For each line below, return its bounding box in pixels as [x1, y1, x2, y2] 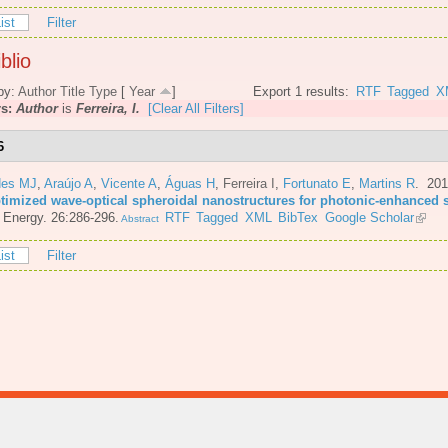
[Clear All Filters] [148, 101, 244, 117]
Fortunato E [283, 175, 351, 191]
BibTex [278, 209, 319, 225]
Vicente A [101, 175, 157, 191]
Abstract [119, 212, 159, 224]
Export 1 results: [253, 84, 350, 100]
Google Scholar [324, 209, 414, 225]
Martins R [359, 175, 415, 191]
